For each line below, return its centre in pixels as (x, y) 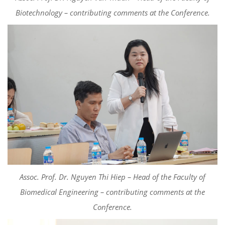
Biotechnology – (42, 12)
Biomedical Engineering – (63, 192)
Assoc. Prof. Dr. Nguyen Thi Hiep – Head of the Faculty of (113, 177)
